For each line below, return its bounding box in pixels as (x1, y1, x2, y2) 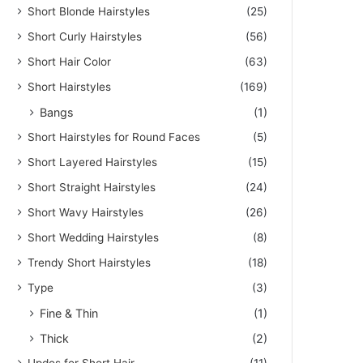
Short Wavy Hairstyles (28, 205, 144, 219)
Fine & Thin (40, 305, 99, 320)
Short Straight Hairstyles (28, 180, 156, 194)
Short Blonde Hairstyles (28, 4, 151, 18)
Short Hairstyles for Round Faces (28, 130, 201, 143)
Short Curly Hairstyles (28, 29, 143, 43)
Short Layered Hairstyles (28, 155, 158, 169)
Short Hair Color (28, 54, 112, 68)
